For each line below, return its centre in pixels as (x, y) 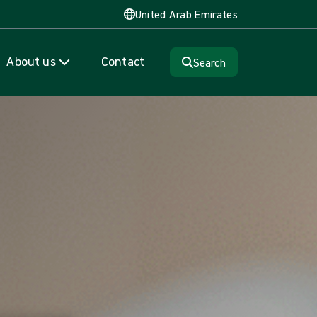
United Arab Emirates (186, 14)
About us (31, 61)
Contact (123, 61)
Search (209, 62)
